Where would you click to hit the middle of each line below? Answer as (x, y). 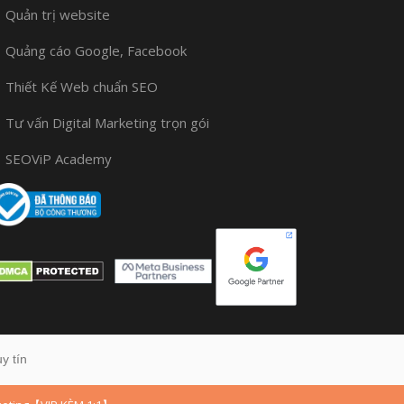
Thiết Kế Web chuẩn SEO (82, 87)
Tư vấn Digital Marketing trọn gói (107, 123)
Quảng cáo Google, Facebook (96, 50)
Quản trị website (58, 14)
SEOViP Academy (59, 159)
